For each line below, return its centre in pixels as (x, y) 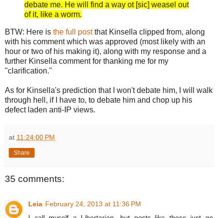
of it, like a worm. (53, 14)
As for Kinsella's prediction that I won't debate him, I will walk (109, 90)
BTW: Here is (29, 32)
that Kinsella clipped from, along (149, 32)
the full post (73, 32)
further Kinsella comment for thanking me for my (87, 61)
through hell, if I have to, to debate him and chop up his (99, 100)
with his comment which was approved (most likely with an (105, 41)
